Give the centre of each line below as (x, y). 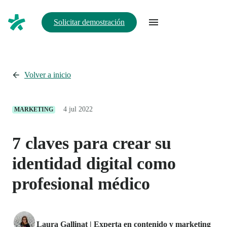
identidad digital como (94, 163)
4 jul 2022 (78, 109)
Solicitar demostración (89, 22)
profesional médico (81, 183)
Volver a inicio (48, 75)
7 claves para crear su (92, 143)
